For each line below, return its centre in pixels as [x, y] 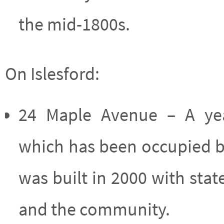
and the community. [94, 209]
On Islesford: [52, 74]
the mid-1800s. [74, 24]
